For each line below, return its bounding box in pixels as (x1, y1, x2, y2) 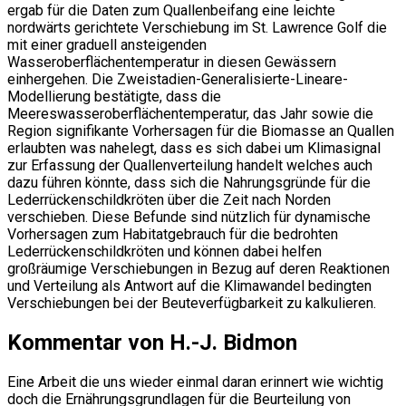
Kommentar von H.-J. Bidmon (7, 329, 297, 355)
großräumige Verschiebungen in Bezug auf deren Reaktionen (7, 259, 390, 277)
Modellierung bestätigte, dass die (7, 87, 221, 105)
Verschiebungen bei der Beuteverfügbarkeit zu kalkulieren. (7, 294, 376, 312)
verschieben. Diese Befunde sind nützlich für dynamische (7, 208, 371, 226)
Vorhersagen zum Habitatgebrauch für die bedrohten (7, 225, 338, 243)
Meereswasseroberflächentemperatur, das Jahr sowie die (7, 104, 373, 122)
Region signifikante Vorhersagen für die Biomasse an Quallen (7, 121, 394, 140)
